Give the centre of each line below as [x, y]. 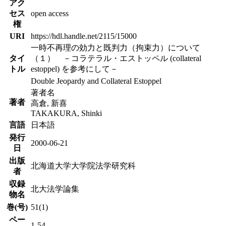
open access [50, 13]
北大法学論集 [55, 189]
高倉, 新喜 [49, 103]
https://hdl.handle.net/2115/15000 [84, 36]
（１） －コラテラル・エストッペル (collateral [116, 58]
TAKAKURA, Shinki [66, 113]
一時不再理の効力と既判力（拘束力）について [116, 47]
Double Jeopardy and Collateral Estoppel [96, 81]
